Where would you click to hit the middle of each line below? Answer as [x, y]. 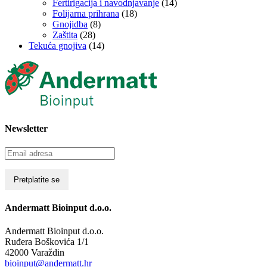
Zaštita [65, 35]
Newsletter [26, 129]
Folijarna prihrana [86, 13]
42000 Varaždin [35, 253]
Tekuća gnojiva [58, 45]
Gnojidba [70, 24]
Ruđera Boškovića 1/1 [47, 242]
